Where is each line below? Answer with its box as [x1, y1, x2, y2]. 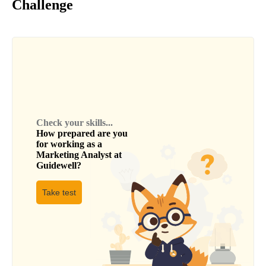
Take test [42, 188, 76, 198]
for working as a [36, 139, 102, 150]
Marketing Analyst [36, 150, 112, 160]
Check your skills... [36, 118, 113, 128]
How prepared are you [36, 128, 128, 139]
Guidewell [36, 160, 77, 171]
